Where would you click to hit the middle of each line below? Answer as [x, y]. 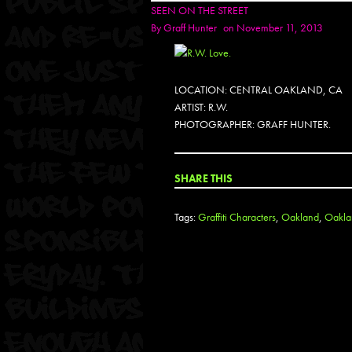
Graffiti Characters [237, 217]
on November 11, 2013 [273, 27]
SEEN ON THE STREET [200, 10]
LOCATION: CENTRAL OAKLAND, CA [258, 90]
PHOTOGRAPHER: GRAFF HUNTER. [253, 124]
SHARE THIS [203, 178]
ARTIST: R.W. [201, 107]
